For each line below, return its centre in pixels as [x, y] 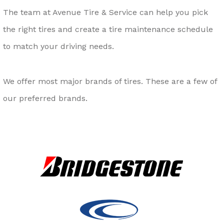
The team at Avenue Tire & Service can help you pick [105, 12]
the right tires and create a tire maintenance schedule [108, 29]
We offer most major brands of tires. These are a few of [110, 81]
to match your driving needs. [58, 46]
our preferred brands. [45, 98]
